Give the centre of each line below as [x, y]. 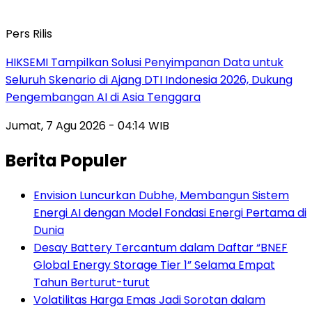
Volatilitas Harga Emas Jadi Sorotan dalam [149, 299]
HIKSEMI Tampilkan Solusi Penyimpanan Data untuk [145, 62]
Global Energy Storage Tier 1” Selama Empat [154, 265]
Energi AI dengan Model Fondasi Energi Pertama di [170, 212]
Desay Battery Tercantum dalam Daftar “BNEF [161, 247]
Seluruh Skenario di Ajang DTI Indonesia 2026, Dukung [149, 79]
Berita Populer [66, 160]
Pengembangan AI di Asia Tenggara [103, 97]
